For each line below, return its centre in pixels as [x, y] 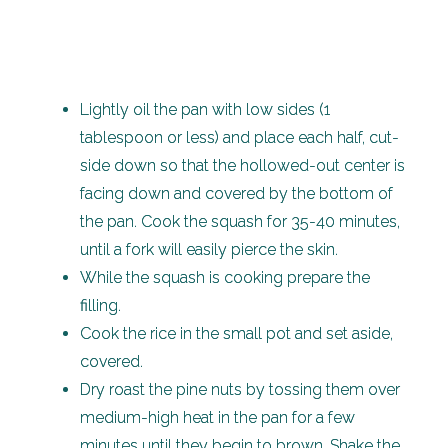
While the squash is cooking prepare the [225, 278]
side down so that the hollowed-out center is [242, 166]
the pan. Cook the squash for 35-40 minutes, [240, 222]
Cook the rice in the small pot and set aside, [236, 334]
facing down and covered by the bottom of [236, 194]
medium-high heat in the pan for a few [217, 418]
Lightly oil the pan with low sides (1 [205, 110]
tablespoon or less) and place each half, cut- [239, 138]
